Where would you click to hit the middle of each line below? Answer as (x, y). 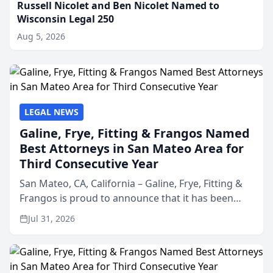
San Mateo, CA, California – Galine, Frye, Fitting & (131, 183)
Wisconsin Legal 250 (66, 19)
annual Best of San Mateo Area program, (114, 227)
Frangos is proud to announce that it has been (126, 198)
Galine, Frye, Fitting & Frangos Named (135, 133)
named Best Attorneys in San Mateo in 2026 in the (134, 213)
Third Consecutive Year (89, 164)
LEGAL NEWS (51, 112)
